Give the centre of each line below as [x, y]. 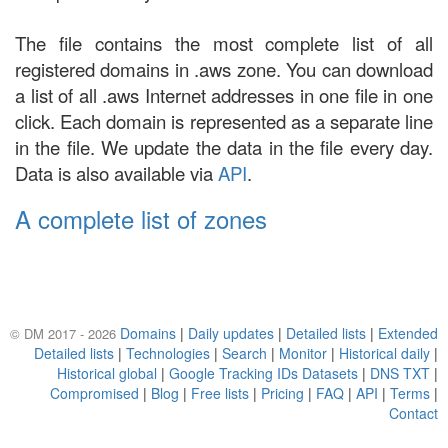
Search [244, 353]
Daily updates [231, 333]
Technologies [168, 353]
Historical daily [384, 353]
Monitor [303, 353]
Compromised [94, 393]
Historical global [107, 373]
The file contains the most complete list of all [224, 43]
